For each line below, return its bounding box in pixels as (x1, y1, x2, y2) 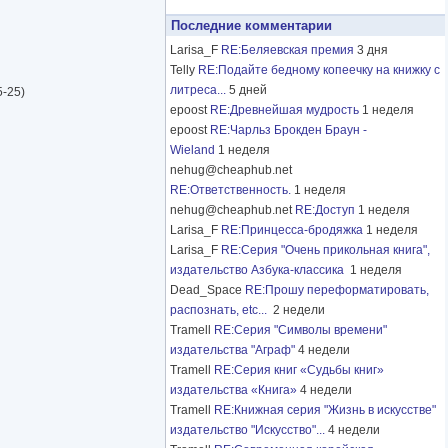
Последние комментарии (171, 18, 332, 34)
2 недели (273, 303, 325, 318)
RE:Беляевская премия (221, 43, 354, 58)
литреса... (170, 83, 226, 98)
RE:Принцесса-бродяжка (221, 223, 363, 238)
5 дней (229, 83, 267, 98)
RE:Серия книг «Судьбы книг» (214, 363, 384, 378)
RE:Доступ (295, 203, 355, 218)
